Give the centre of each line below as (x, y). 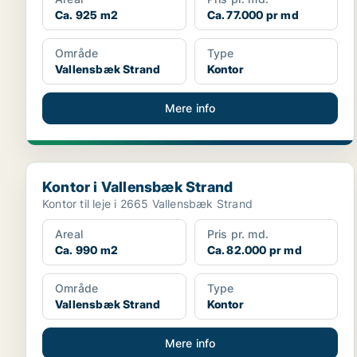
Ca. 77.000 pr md (253, 15)
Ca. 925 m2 (86, 15)
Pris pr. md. (238, 234)
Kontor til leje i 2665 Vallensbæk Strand (147, 204)
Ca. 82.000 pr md (254, 250)
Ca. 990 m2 (86, 250)
